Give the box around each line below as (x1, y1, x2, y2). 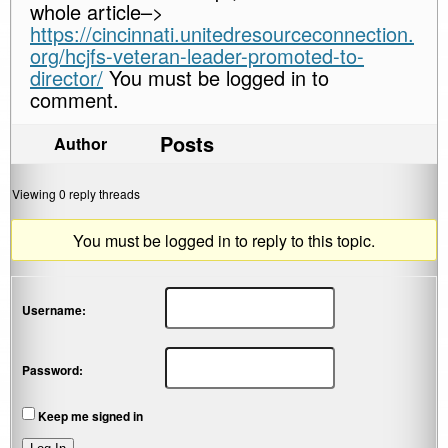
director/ (30, 63, 103, 92)
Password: (22, 361, 83, 380)
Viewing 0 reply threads (12, 185, 140, 202)
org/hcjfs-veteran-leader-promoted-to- (30, 41, 364, 70)
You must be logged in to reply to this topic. (73, 229, 375, 252)
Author (53, 132, 107, 155)
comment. (30, 85, 119, 114)
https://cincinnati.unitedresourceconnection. (30, 19, 414, 48)
